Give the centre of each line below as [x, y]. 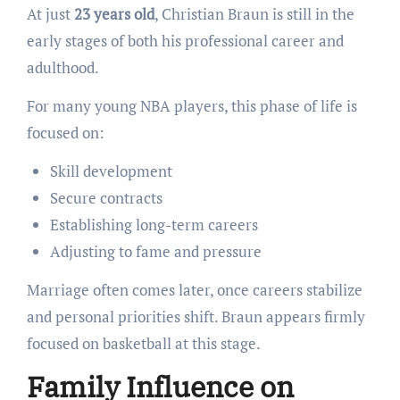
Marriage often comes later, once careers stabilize [194, 290]
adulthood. [62, 68]
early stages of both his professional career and [185, 41]
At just [50, 14]
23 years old [114, 14]
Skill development [111, 171]
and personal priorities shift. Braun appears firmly [196, 317]
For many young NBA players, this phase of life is [192, 106]
